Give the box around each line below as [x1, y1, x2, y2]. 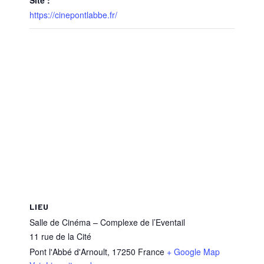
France [138, 245, 164, 258]
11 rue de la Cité [29, 230, 91, 242]
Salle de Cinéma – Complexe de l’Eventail [29, 216, 185, 228]
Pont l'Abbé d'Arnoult [29, 245, 107, 258]
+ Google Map [167, 245, 220, 258]
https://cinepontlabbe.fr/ [29, 8, 117, 21]
